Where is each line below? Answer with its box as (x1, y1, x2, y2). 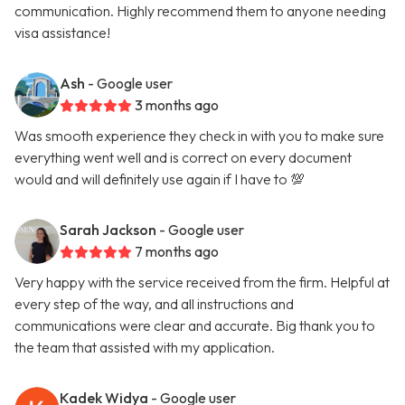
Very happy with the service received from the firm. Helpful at (14, 273, 390, 292)
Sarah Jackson (60, 221, 156, 240)
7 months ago (135, 242, 219, 261)
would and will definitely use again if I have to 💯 (14, 170, 305, 189)
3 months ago (135, 96, 219, 115)
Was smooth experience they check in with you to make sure (14, 127, 384, 146)
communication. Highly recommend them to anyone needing (14, 2, 386, 21)
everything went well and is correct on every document (14, 148, 352, 167)
